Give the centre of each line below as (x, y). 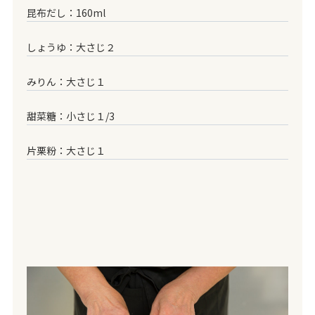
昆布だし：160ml (66, 13)
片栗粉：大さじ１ (66, 151)
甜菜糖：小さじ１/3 (70, 116)
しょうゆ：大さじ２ (71, 47)
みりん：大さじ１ (66, 82)
